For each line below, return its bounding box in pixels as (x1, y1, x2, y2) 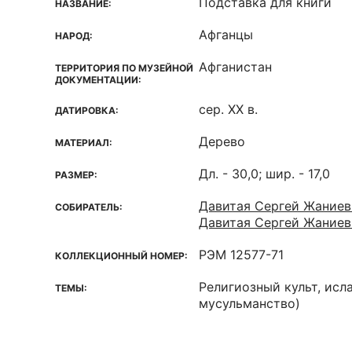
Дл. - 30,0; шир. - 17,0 (199, 166, 330, 181)
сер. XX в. (199, 101, 258, 117)
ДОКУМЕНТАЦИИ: (55, 74, 141, 86)
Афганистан (199, 59, 272, 75)
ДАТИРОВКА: (55, 104, 119, 116)
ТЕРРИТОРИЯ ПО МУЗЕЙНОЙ (55, 62, 193, 74)
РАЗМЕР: (55, 169, 97, 181)
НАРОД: (55, 30, 93, 42)
